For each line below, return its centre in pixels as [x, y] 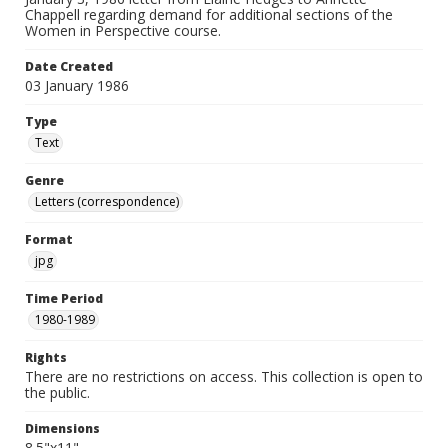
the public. [57, 392]
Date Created [69, 66]
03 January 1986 [77, 85]
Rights [46, 357]
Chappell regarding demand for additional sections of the [209, 14]
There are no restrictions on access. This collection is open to [224, 376]
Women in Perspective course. [123, 30]
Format [49, 239]
